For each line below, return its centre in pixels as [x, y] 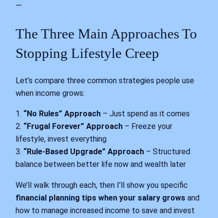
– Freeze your [147, 127]
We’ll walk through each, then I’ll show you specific [102, 185]
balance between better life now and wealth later [101, 164]
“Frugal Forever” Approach [73, 127]
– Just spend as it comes [145, 114]
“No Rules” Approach [62, 114]
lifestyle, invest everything [61, 139]
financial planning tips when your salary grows [100, 198]
